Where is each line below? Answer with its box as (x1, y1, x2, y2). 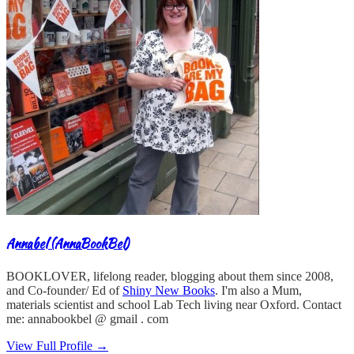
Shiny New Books (122, 284, 215, 298)
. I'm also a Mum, (215, 284, 302, 298)
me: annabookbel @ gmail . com (6, 312, 168, 326)
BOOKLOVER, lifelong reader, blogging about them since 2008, (6, 269, 333, 284)
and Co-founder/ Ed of (6, 284, 122, 298)
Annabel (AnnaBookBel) (6, 234, 129, 253)
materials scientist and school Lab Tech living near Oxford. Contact (6, 298, 341, 312)
